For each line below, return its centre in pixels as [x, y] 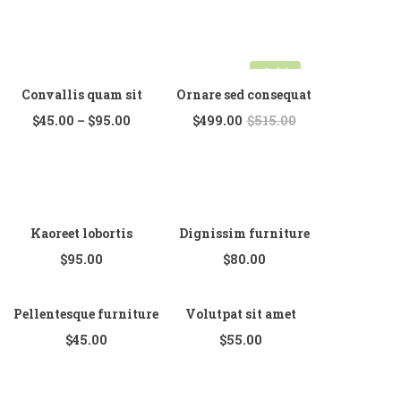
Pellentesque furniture [86, 314]
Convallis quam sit [81, 94]
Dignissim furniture [244, 233]
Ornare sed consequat [244, 94]
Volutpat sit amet [241, 314]
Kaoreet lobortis [81, 233]
